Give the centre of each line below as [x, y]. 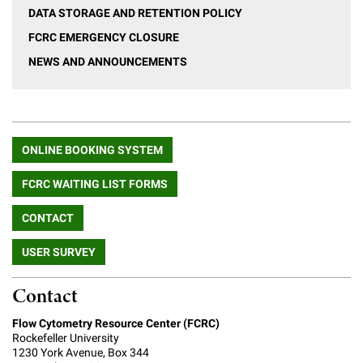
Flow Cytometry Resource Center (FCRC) [116, 324]
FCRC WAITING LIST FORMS [95, 184]
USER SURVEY [59, 252]
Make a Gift [38, 49]
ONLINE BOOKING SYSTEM [92, 149]
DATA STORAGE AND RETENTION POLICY [135, 13]
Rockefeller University [66, 338]
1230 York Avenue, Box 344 [81, 353]
